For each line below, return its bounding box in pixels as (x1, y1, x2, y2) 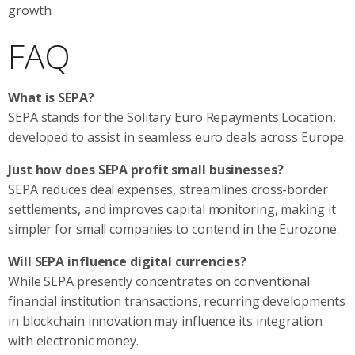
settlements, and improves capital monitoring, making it (8, 200, 336, 218)
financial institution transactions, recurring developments (8, 292, 346, 310)
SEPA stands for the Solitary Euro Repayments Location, (8, 108, 336, 126)
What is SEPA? (8, 88, 94, 106)
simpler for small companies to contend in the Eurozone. (8, 219, 339, 238)
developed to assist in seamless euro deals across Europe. (8, 128, 347, 146)
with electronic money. (8, 331, 139, 349)
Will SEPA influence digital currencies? (8, 252, 247, 270)
